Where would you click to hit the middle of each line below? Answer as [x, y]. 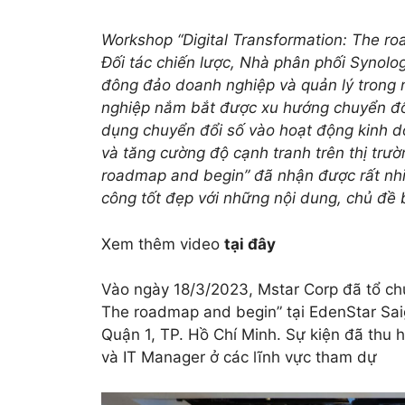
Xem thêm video [163, 244]
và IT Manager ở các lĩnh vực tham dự [239, 358]
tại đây [250, 244]
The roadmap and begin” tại [205, 312]
